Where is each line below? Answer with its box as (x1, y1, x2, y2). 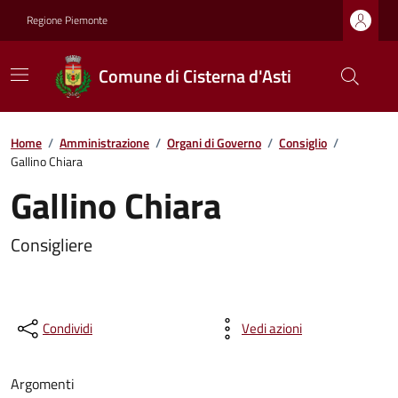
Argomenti (11, 373, 75, 394)
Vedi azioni (242, 318, 302, 338)
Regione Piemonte (27, 12, 107, 28)
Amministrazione (60, 133, 149, 152)
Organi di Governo (167, 133, 261, 152)
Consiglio (279, 133, 327, 152)
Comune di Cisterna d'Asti (99, 62, 292, 90)
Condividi (43, 318, 92, 338)
